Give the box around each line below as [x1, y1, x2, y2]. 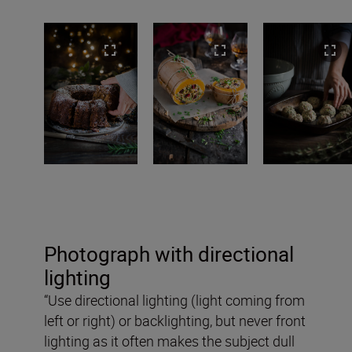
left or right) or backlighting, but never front [44, 311, 306, 331]
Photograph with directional [44, 240, 294, 269]
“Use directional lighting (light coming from [44, 291, 305, 310]
